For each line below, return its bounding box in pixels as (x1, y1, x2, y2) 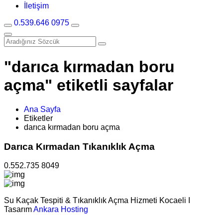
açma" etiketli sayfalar (4, 76, 173, 94)
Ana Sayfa (24, 105, 61, 113)
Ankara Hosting (33, 205, 88, 214)
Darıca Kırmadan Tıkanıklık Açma (4, 141, 155, 152)
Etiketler (24, 113, 53, 122)
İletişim (24, 1, 49, 10)
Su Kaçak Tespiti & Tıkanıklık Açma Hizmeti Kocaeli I (4, 196, 190, 205)
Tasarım (4, 205, 33, 214)
